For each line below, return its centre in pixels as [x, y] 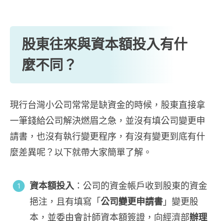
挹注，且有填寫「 [65, 201]
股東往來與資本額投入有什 [105, 44]
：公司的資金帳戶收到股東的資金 [141, 185]
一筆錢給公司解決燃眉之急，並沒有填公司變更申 [108, 120]
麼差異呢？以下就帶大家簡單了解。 [81, 152]
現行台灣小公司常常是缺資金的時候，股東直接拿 [108, 105]
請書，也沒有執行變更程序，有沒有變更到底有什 [108, 136]
